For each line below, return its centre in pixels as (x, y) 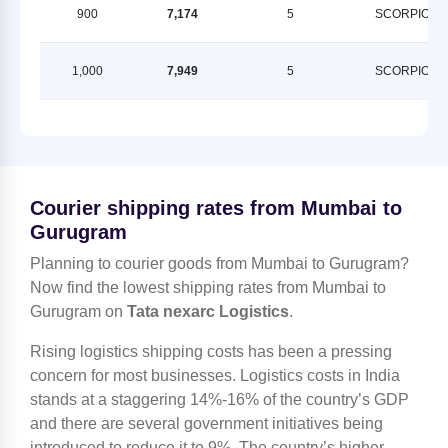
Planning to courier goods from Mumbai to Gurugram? (219, 264)
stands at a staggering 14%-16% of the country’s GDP (219, 400)
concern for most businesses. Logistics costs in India (215, 376)
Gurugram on (78, 312)
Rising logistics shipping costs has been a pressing (211, 352)
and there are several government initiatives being (206, 424)
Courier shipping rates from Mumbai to (216, 208)
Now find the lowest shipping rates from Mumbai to (208, 288)
